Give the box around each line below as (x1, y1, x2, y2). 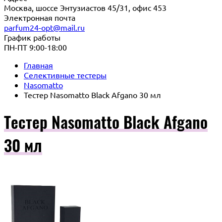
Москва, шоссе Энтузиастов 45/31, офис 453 (4, 2, 166, 12)
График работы (4, 32, 60, 42)
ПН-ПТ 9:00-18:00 (4, 42, 67, 52)
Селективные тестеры (24, 70, 107, 80)
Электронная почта (4, 12, 75, 22)
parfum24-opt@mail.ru (4, 22, 85, 32)
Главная (24, 60, 53, 70)
